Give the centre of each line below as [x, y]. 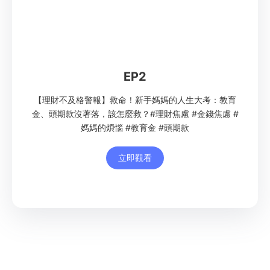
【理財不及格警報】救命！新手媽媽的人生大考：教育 [135, 100]
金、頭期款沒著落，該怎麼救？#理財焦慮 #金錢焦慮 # [135, 114]
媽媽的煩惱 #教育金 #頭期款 [135, 128]
